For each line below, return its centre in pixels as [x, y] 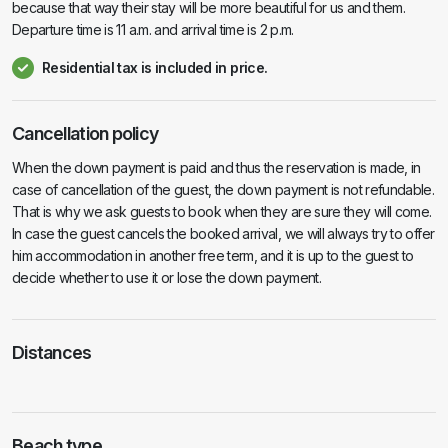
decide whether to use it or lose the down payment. [166, 277]
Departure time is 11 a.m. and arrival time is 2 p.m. [153, 29]
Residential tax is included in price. [155, 67]
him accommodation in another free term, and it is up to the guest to [213, 255]
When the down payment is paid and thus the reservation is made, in [216, 167]
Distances [52, 352]
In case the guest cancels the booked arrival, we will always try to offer [223, 233]
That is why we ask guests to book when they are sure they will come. [222, 211]
